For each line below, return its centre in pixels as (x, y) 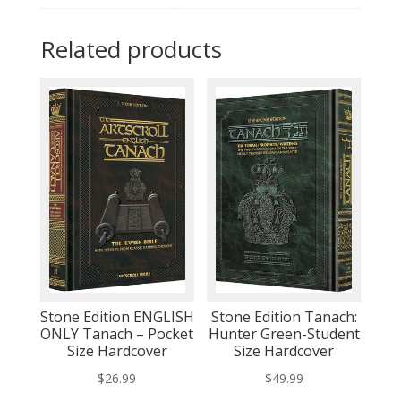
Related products (131, 49)
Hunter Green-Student (284, 333)
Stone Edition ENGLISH (117, 316)
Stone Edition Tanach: (284, 316)
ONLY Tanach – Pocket (117, 333)
